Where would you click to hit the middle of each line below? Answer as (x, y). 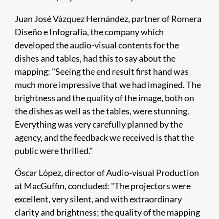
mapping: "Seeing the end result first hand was (102, 71)
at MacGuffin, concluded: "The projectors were (103, 186)
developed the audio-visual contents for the (97, 45)
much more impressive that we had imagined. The (108, 85)
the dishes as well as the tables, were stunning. (102, 111)
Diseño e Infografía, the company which (89, 32)
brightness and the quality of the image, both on (104, 98)
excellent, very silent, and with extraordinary (98, 199)
